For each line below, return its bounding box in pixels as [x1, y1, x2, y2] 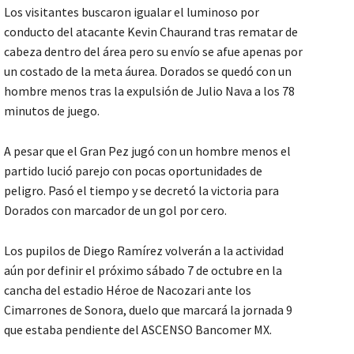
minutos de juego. [4, 102, 100, 119]
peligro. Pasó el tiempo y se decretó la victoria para [4, 182, 279, 198]
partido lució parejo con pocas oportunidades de [4, 162, 262, 179]
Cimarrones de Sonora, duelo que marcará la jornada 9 [4, 301, 292, 318]
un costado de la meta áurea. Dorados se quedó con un [4, 62, 292, 79]
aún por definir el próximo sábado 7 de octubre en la [4, 262, 282, 278]
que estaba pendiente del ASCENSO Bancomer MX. [4, 321, 272, 337]
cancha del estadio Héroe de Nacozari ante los [4, 281, 251, 298]
